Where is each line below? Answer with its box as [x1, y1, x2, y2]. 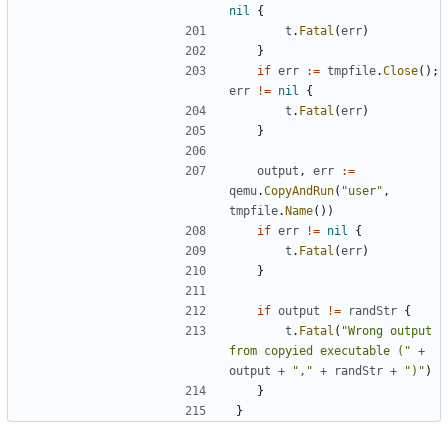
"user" [341, 183, 383, 198]
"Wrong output [341, 323, 432, 338]
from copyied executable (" [229, 343, 411, 358]
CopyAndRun [264, 183, 334, 198]
